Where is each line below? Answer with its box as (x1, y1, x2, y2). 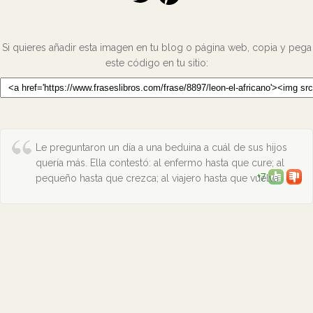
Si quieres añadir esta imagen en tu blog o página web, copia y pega (1, 42, 312, 53)
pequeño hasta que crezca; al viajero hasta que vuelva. (36, 173, 281, 184)
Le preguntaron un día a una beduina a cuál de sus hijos (36, 142, 287, 153)
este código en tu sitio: (105, 57, 208, 68)
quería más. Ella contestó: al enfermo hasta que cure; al (36, 157, 284, 168)
